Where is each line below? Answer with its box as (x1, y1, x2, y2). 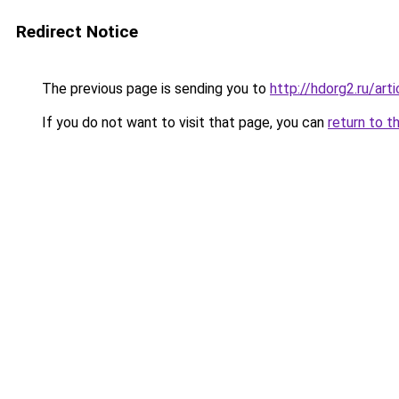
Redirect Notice (16, 21, 138, 42)
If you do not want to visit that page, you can (38, 114, 328, 131)
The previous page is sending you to (38, 80, 270, 97)
